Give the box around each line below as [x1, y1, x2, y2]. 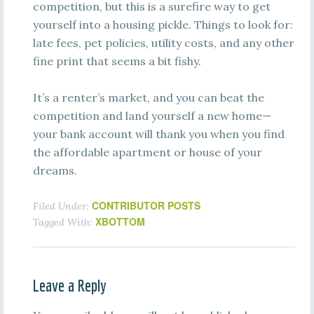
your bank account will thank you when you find [32, 127, 285, 141]
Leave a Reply [32, 275, 107, 295]
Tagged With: [32, 216, 95, 228]
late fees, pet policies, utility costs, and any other [32, 36, 294, 50]
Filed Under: [32, 200, 92, 212]
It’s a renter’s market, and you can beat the [32, 90, 264, 104]
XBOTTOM [95, 214, 145, 228]
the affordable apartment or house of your [32, 145, 262, 159]
